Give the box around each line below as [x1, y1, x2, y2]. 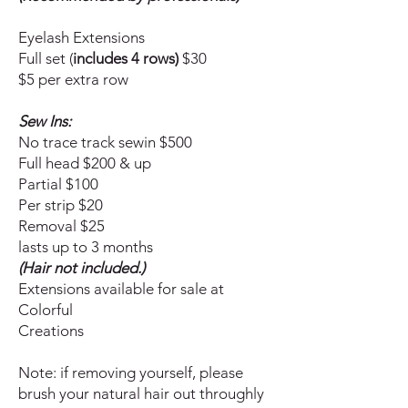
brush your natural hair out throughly [18, 384, 264, 403]
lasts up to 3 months [18, 238, 153, 256]
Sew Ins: [18, 112, 71, 130]
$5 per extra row [18, 70, 128, 88]
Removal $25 [18, 217, 105, 235]
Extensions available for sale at [18, 280, 224, 298]
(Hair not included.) [18, 259, 145, 277]
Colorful [18, 301, 73, 319]
